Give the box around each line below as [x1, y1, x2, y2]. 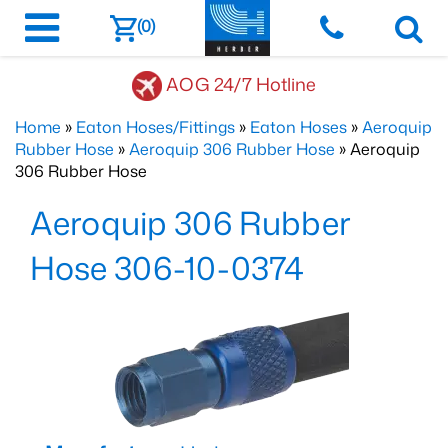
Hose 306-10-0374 [30, 245, 304, 290]
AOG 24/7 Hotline [166, 70, 316, 97]
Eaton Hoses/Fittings [76, 116, 235, 138]
